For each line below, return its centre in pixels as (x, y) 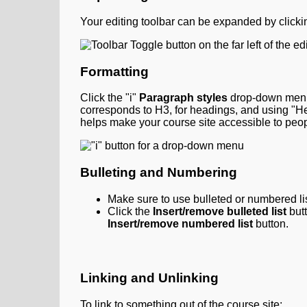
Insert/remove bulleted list (221, 211)
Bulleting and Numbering (159, 173)
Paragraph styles (183, 98)
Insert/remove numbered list (182, 223)
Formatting (114, 71)
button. (272, 223)
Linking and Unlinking (149, 278)
